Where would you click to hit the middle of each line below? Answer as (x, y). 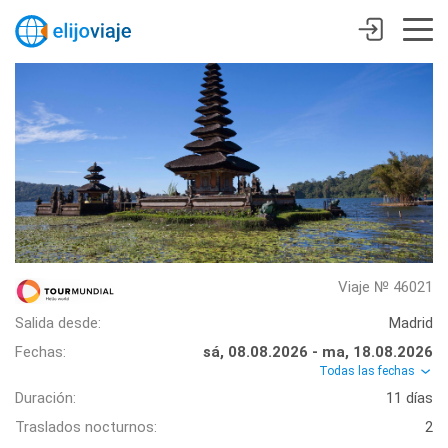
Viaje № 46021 (385, 287)
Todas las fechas (368, 371)
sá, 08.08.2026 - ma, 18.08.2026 (318, 352)
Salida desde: (58, 323)
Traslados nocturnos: (86, 427)
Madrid (411, 323)
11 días (409, 398)
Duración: (45, 398)
